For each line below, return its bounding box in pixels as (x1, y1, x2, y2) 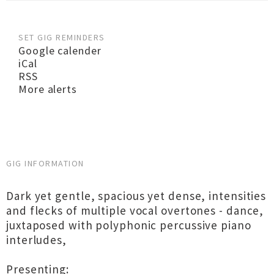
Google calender (18, 43, 102, 57)
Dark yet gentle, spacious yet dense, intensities (6, 188, 267, 203)
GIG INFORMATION (6, 158, 84, 169)
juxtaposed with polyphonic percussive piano (6, 218, 251, 232)
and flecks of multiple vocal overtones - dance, (6, 203, 264, 218)
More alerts (18, 82, 77, 96)
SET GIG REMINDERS (18, 32, 105, 43)
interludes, (6, 232, 67, 247)
